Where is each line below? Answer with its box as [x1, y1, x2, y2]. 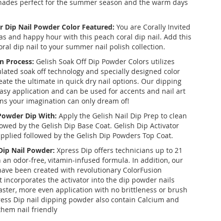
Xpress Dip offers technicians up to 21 [57, 146, 183, 155]
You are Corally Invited [114, 22, 190, 32]
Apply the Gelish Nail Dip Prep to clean [57, 111, 187, 120]
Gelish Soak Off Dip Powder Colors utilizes [34, 57, 175, 66]
